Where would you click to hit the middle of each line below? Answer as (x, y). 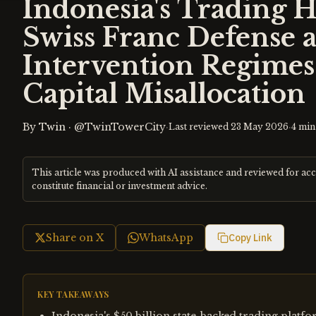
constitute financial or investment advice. (120, 186)
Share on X (75, 238)
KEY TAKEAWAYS (73, 294)
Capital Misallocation (164, 94)
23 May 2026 (260, 127)
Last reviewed (200, 127)
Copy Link (250, 238)
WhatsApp (166, 238)
